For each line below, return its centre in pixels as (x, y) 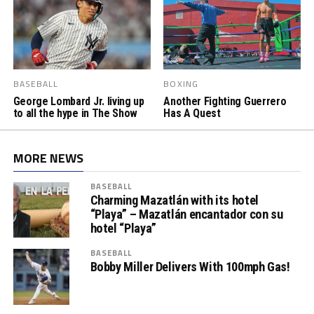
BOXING (181, 83)
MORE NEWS (48, 158)
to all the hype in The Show (75, 113)
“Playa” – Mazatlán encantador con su (186, 214)
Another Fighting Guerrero (225, 101)
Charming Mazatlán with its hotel (174, 200)
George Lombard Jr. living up (78, 101)
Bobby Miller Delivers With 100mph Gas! (190, 266)
